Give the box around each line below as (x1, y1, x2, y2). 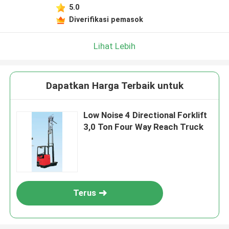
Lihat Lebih (94, 40, 135, 51)
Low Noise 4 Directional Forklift (83, 110, 208, 121)
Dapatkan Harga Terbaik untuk (45, 80, 184, 92)
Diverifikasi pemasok (68, 15, 143, 24)
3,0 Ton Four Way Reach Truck (83, 122, 204, 132)
